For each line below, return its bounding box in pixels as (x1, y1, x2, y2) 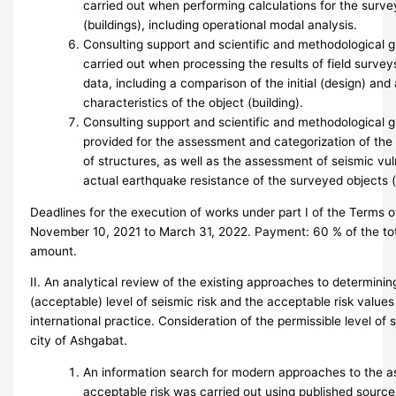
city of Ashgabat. (30, 333, 128, 348)
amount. (30, 243, 78, 258)
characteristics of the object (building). (83, 95, 304, 110)
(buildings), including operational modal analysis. (83, 17, 358, 32)
